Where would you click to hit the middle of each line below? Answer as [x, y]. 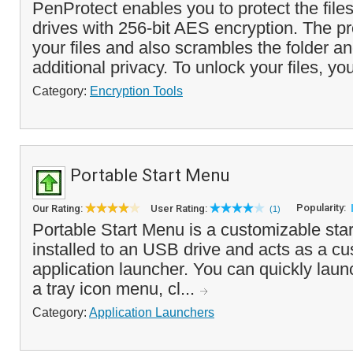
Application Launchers [152, 312]
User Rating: [180, 208]
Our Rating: [59, 208]
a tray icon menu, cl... [116, 289]
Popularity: [322, 208]
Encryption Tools [136, 91]
